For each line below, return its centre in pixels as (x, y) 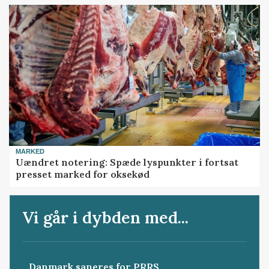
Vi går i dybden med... (106, 218)
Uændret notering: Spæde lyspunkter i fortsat (127, 162)
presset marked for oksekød (83, 174)
